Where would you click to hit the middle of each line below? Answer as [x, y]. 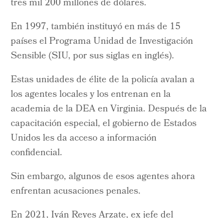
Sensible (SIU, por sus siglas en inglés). [93, 56]
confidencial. [37, 153]
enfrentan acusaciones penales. [76, 191]
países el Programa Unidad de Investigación [102, 42]
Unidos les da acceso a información [84, 138]
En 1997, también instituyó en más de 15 [96, 27]
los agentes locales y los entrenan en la [91, 95]
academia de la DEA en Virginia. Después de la [109, 109]
